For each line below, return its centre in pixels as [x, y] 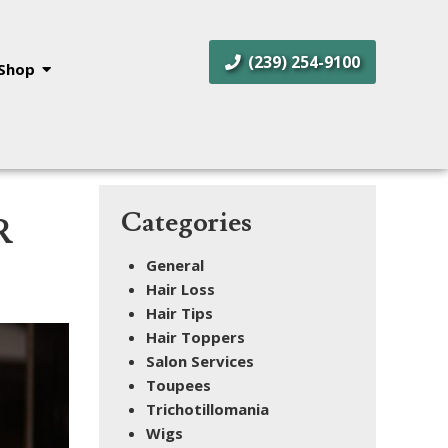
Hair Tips [179, 312]
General [175, 264]
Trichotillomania [207, 408]
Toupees [178, 384]
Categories [186, 223]
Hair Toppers [195, 336]
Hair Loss [180, 288]
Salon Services [200, 360]
